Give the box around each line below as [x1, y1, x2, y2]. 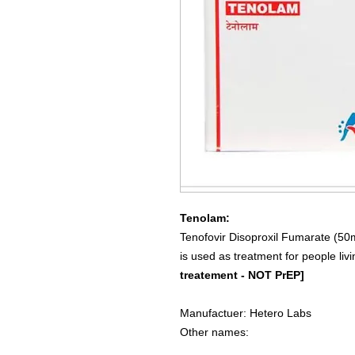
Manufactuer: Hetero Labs [180, 307, 312, 320]
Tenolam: [180, 212, 231, 225]
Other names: [180, 326, 253, 339]
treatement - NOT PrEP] [180, 269, 305, 282]
